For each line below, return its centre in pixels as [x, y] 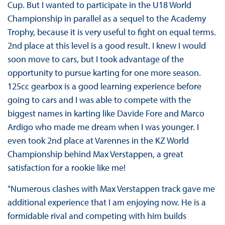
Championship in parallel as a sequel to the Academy [106, 18]
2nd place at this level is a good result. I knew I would [106, 45]
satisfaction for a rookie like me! [66, 167]
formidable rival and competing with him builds [97, 215]
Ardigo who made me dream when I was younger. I [103, 127]
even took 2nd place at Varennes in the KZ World [98, 140]
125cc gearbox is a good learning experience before [104, 86]
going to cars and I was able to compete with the [99, 99]
